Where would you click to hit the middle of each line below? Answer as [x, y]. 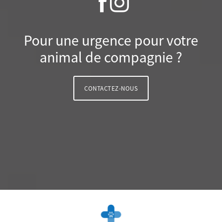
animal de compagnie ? [111, 58]
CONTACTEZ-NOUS [113, 88]
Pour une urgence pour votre [111, 41]
